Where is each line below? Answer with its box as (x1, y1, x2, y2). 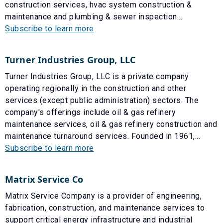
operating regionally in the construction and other (5, 83, 186, 93)
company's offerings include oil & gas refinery (5, 107, 176, 117)
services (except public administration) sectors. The (5, 95, 199, 105)
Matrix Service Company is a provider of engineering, (5, 191, 202, 201)
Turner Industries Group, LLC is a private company (5, 71, 189, 81)
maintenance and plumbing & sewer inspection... (5, 11, 182, 21)
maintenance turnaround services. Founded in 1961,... (5, 131, 200, 141)
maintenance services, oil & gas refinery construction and (5, 119, 218, 129)
